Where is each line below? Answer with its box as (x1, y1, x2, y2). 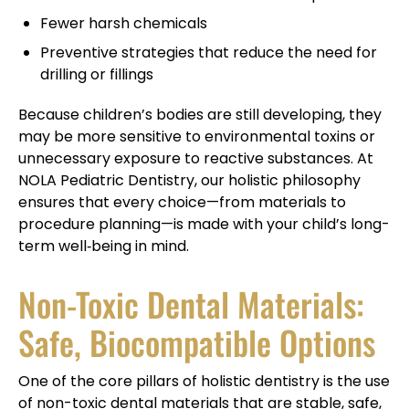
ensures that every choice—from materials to (18, 191, 346, 213)
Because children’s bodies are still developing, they (18, 103, 382, 125)
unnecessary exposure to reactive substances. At (18, 147, 373, 169)
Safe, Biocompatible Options (18, 317, 375, 366)
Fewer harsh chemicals (40, 12, 207, 34)
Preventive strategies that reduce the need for (40, 41, 377, 63)
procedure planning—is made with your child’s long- (18, 213, 390, 235)
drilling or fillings (40, 63, 153, 85)
